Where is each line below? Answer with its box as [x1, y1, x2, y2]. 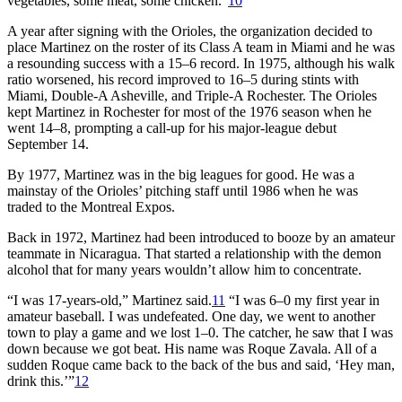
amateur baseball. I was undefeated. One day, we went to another [7, 308, 375, 324]
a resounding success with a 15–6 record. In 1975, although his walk [7, 55, 395, 71]
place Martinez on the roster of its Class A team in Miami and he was [7, 39, 395, 55]
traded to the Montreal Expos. [7, 198, 175, 214]
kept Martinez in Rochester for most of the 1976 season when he [7, 103, 371, 119]
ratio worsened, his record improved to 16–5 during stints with [7, 71, 359, 87]
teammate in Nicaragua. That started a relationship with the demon [7, 245, 381, 261]
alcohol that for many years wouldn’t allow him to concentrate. [7, 261, 362, 277]
